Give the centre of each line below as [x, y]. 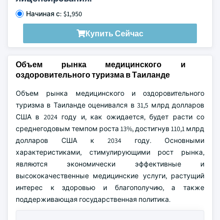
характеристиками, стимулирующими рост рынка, [110, 152]
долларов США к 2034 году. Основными [110, 140]
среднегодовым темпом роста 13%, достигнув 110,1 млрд [110, 129]
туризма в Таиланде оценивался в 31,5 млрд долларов [110, 105]
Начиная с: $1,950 [54, 14]
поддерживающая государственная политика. [93, 199]
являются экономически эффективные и [110, 164]
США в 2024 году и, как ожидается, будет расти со [110, 117]
